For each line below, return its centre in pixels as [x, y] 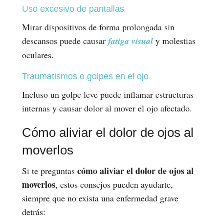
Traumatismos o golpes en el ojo [85, 76]
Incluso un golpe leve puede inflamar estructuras [108, 94]
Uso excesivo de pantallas [73, 9]
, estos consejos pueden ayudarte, [114, 184]
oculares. [38, 55]
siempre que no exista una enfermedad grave [100, 198]
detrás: [33, 211]
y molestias [174, 40]
